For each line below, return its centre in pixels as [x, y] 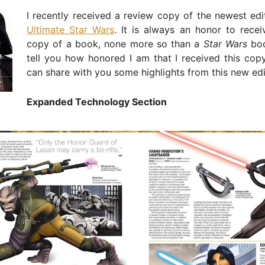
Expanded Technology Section [97, 101]
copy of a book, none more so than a [115, 43]
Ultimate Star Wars [71, 29]
